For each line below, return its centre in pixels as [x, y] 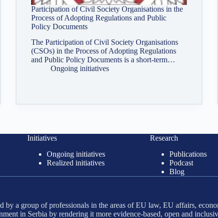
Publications [188, 154]
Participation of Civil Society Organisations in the [107, 9]
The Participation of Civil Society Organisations [105, 42]
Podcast [181, 163]
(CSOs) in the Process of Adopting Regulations [104, 51]
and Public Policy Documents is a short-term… [103, 60]
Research [164, 138]
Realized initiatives [75, 163]
